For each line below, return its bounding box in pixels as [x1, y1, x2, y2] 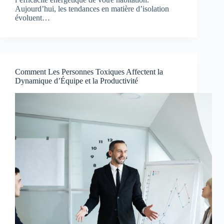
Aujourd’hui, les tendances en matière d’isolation [15, 4, 169, 13]
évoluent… [15, 13, 50, 22]
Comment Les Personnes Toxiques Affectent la [15, 67, 163, 76]
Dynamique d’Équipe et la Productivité [15, 76, 138, 85]
